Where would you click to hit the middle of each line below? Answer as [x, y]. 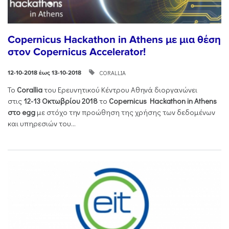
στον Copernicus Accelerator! [77, 52]
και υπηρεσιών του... [42, 123]
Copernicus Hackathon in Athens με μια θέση [114, 39]
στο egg [22, 112]
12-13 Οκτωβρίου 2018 [61, 101]
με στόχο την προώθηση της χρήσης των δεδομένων [126, 112]
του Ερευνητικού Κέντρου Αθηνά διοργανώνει [121, 89]
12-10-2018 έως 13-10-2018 [44, 73]
